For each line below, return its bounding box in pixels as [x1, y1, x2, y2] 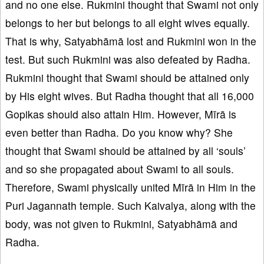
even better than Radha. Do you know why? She [5, 125, 233, 140]
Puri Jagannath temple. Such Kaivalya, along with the [5, 198, 256, 213]
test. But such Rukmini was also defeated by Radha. [5, 52, 250, 67]
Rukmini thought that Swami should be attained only [5, 70, 249, 85]
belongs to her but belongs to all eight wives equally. [5, 15, 250, 31]
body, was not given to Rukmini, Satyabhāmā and [5, 216, 237, 232]
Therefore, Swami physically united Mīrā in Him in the [5, 180, 256, 195]
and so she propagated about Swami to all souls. [5, 161, 234, 177]
